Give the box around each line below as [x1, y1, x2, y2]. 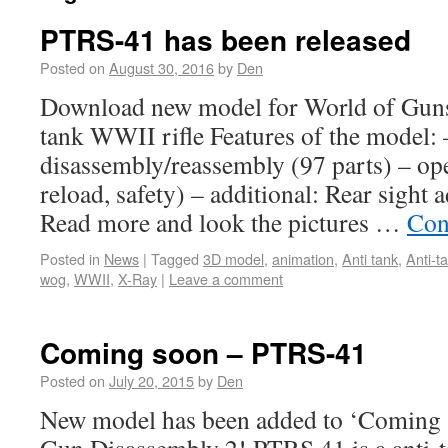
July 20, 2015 [109, 370, 194, 391]
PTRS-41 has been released [40, 19, 411, 60]
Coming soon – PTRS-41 [40, 332, 367, 373]
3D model [203, 248, 264, 269]
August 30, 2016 [109, 57, 214, 78]
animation [272, 248, 334, 269]
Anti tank [342, 248, 398, 269]
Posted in [40, 248, 100, 269]
